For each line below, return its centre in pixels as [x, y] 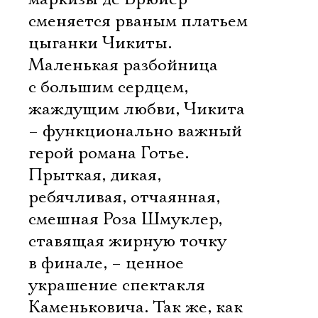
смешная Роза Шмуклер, [125, 219]
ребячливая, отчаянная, [124, 197]
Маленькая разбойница [123, 65]
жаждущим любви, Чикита [137, 109]
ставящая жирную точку [127, 241]
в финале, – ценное [106, 263]
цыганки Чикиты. [100, 43]
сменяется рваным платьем [138, 21]
